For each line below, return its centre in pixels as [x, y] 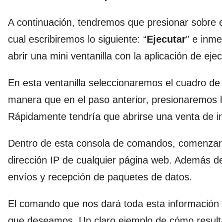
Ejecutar [166, 39]
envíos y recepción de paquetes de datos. [100, 177]
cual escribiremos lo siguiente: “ [77, 39]
